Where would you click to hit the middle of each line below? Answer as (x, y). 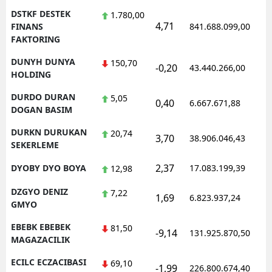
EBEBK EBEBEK (41, 226)
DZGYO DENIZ (39, 191)
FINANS (27, 26)
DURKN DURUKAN (49, 132)
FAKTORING (36, 39)
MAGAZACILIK (40, 239)
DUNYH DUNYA (43, 61)
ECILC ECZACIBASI (49, 262)
